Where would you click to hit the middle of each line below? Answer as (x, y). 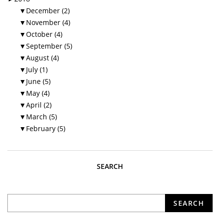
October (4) (44, 34)
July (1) (37, 70)
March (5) (41, 117)
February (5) (46, 129)
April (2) (39, 105)
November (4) (48, 23)
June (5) (38, 82)
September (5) (49, 46)
